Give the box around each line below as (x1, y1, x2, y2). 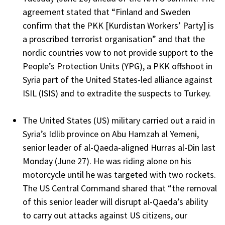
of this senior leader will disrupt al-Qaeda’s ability (23, 196, 208, 208)
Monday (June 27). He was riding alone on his (23, 155, 191, 167)
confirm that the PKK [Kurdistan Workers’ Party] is (23, 20, 214, 32)
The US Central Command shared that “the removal (23, 182, 217, 194)
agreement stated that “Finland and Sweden (23, 6, 190, 18)
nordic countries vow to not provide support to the (23, 47, 213, 59)
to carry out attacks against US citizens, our (23, 209, 187, 221)
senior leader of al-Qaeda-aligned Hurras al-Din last (23, 142, 215, 154)
